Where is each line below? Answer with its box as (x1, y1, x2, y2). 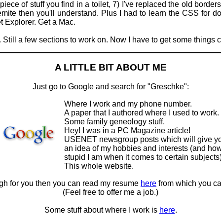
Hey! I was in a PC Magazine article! (64, 126, 190, 135)
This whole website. (64, 162, 134, 171)
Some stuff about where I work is (44, 206, 159, 215)
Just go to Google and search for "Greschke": (32, 82, 189, 91)
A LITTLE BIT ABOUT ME (54, 62, 167, 73)
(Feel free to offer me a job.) (63, 188, 158, 197)
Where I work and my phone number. (64, 100, 192, 109)
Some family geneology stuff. (64, 117, 165, 126)
